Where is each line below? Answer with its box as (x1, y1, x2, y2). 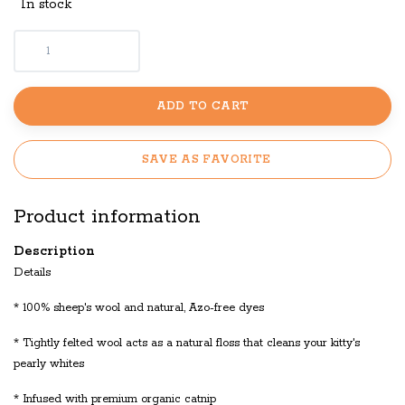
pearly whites (14, 356, 84, 371)
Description (14, 242, 95, 259)
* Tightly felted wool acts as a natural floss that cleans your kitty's (14, 335, 360, 350)
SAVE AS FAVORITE (141, 152, 271, 166)
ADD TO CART (155, 99, 250, 113)
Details (14, 265, 51, 279)
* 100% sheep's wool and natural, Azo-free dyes (14, 300, 264, 315)
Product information (14, 203, 201, 230)
